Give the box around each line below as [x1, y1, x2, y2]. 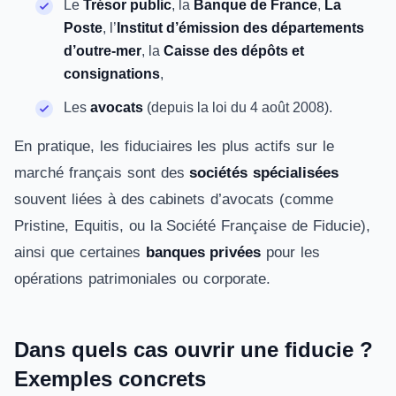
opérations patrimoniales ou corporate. [14, 270, 270, 287]
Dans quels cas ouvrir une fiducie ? [14, 338, 373, 362]
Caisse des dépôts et [164, 43, 304, 58]
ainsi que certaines [14, 244, 146, 261]
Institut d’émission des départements [117, 20, 364, 35]
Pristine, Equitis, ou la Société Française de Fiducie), [14, 217, 370, 234]
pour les [261, 244, 321, 261]
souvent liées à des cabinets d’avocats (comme [14, 191, 334, 208]
